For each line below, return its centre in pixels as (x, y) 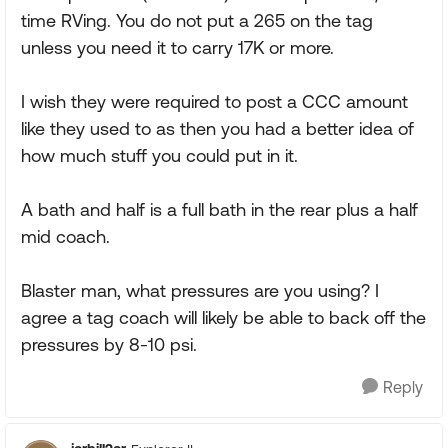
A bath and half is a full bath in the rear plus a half (219, 209)
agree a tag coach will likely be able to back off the (223, 317)
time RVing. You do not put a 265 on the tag (197, 20)
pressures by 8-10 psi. (109, 344)
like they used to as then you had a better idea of (217, 128)
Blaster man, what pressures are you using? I (200, 290)
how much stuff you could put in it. (159, 155)
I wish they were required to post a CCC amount (214, 101)
